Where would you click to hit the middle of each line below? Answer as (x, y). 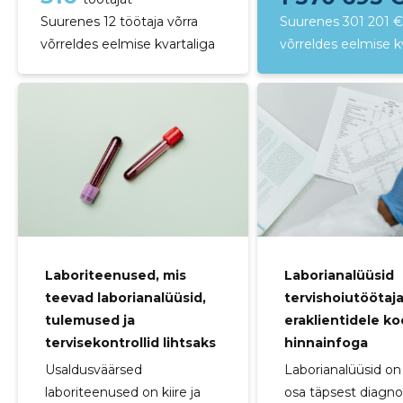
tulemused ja (90, 320)
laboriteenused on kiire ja (122, 392)
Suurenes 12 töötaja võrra (119, 22)
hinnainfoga (327, 343)
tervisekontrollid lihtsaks (130, 342)
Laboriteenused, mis (115, 275)
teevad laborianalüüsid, (125, 297)
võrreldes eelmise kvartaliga (127, 44)
